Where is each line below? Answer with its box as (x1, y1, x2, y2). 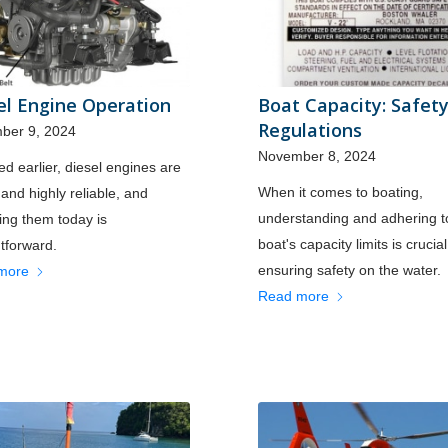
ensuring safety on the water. (257, 261, 441, 278)
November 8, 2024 (257, 147, 376, 164)
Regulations (257, 117, 362, 142)
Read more (257, 287, 329, 304)
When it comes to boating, (257, 183, 423, 200)
